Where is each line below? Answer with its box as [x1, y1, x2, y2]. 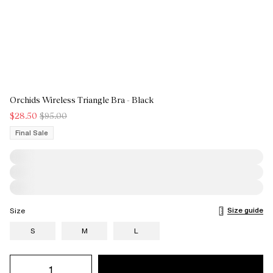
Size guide [227, 205, 263, 215]
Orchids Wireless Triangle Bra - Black [10, 95, 154, 105]
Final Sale [15, 128, 48, 138]
